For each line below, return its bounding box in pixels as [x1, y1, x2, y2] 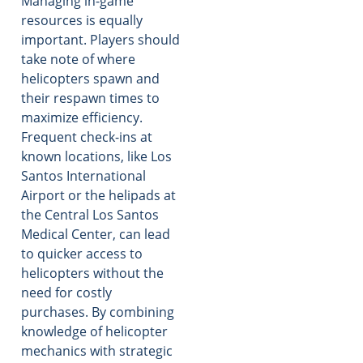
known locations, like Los [21, 147, 172, 165]
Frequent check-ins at [21, 127, 152, 146]
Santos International [21, 166, 146, 185]
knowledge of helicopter [21, 322, 168, 340]
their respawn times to [21, 88, 160, 107]
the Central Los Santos [21, 205, 159, 224]
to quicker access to [21, 244, 143, 263]
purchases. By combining [21, 302, 174, 321]
